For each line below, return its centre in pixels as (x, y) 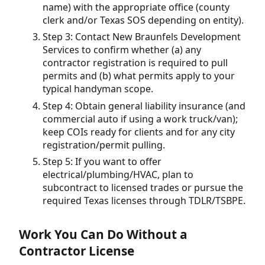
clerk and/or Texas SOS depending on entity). (143, 20)
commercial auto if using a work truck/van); (140, 119)
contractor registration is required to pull (135, 63)
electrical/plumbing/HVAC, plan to (118, 174)
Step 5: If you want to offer (102, 161)
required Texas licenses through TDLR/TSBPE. (144, 201)
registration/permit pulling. (104, 145)
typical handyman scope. (98, 89)
